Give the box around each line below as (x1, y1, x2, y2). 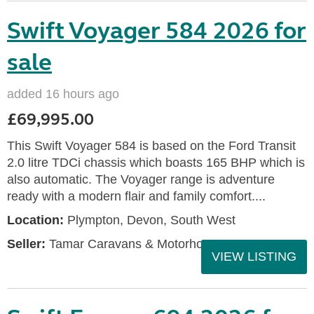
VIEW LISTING (212, 250, 296, 264)
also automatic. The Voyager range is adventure (7, 172, 275, 186)
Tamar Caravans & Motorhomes (46, 237, 227, 251)
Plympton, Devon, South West (64, 213, 235, 227)
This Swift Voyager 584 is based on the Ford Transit (7, 139, 296, 153)
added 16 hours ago (7, 87, 119, 101)
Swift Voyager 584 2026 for (7, 16, 306, 46)
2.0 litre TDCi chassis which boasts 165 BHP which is (7, 156, 305, 170)
